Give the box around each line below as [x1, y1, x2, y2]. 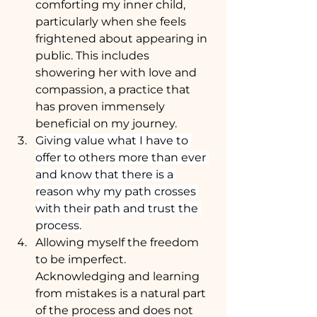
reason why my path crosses [35, 184, 199, 198]
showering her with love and [35, 65, 200, 79]
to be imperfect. [35, 252, 129, 266]
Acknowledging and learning [35, 269, 202, 283]
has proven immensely [35, 99, 168, 113]
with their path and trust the [35, 201, 201, 215]
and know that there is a [35, 167, 176, 181]
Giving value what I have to [35, 133, 191, 147]
